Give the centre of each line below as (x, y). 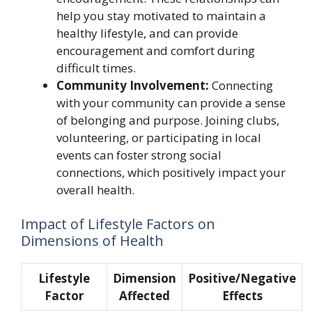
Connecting (241, 85)
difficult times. (96, 68)
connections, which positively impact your (171, 172)
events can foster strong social (139, 155)
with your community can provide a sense (171, 102)
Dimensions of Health (92, 241)
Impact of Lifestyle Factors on (118, 224)
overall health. (95, 189)
